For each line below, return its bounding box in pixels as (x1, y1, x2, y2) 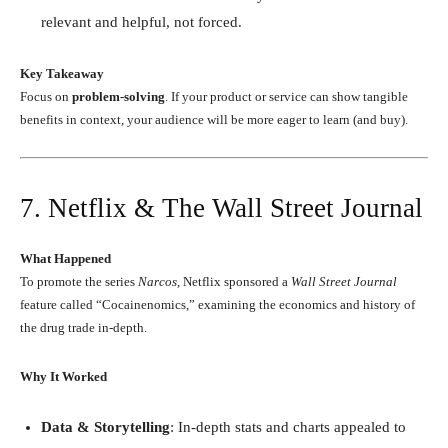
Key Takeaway (20, 65, 104, 81)
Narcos (138, 273, 177, 289)
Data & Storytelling (41, 418, 170, 435)
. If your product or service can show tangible (165, 88, 408, 104)
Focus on (20, 88, 72, 104)
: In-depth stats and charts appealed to (170, 418, 406, 435)
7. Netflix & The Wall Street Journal (20, 192, 423, 223)
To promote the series (20, 273, 138, 289)
